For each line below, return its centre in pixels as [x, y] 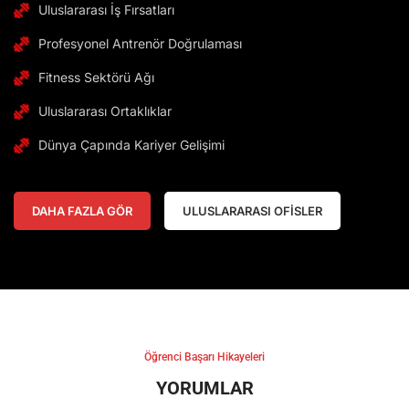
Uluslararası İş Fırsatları [106, 10]
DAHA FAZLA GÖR [82, 211]
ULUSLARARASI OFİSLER [252, 211]
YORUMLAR [204, 388]
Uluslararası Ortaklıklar [105, 111]
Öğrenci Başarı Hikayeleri [204, 357]
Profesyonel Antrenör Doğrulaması [140, 44]
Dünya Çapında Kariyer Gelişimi [131, 145]
